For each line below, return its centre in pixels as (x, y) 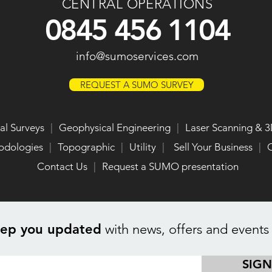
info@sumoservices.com (137, 56)
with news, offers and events (185, 229)
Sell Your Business (213, 147)
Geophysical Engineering (114, 127)
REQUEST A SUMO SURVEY (137, 85)
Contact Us (62, 166)
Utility (142, 147)
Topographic (86, 147)
